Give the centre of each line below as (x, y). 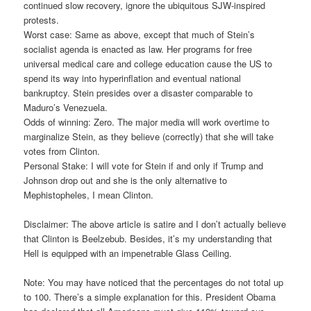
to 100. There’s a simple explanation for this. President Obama (150, 297)
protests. (42, 19)
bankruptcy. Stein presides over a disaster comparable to (138, 92)
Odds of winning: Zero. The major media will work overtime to (147, 121)
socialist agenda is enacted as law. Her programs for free (138, 49)
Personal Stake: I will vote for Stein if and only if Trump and (144, 165)
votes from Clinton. (62, 151)
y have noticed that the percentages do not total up (181, 283)
